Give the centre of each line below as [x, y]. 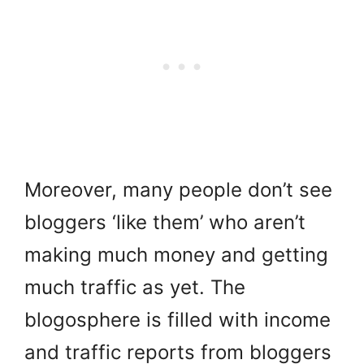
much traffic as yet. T [123, 287]
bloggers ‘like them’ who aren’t [165, 222]
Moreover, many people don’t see [178, 189]
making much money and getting [176, 254]
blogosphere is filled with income [178, 319]
